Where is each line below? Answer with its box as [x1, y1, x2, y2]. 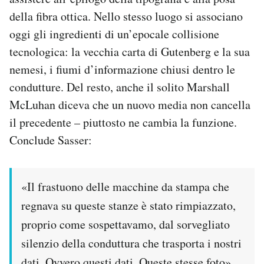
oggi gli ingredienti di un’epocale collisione [9, 25, 219, 42]
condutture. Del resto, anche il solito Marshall [9, 78, 230, 95]
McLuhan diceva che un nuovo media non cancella [9, 96, 250, 113]
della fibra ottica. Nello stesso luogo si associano [9, 8, 243, 24]
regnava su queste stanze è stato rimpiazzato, [21, 197, 236, 213]
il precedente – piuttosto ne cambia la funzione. [9, 114, 237, 130]
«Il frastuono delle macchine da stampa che [21, 178, 229, 194]
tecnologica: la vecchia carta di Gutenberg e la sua [9, 43, 250, 60]
